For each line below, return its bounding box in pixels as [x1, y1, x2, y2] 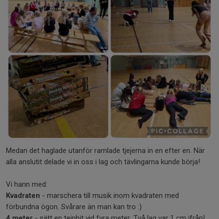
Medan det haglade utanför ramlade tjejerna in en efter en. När [6, 146, 205, 155]
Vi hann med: [6, 180, 47, 189]
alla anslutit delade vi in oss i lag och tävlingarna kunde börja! [6, 157, 200, 166]
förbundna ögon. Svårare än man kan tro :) [6, 202, 142, 211]
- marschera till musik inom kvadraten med [40, 191, 179, 200]
